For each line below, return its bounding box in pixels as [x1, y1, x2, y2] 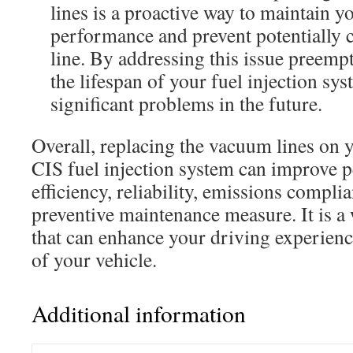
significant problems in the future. [50, 90, 322, 117]
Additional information [32, 298, 246, 329]
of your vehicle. [32, 246, 157, 273]
